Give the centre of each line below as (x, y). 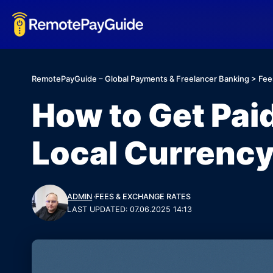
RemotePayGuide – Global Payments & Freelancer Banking (140, 79)
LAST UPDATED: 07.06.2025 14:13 (130, 209)
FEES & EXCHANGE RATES (143, 197)
